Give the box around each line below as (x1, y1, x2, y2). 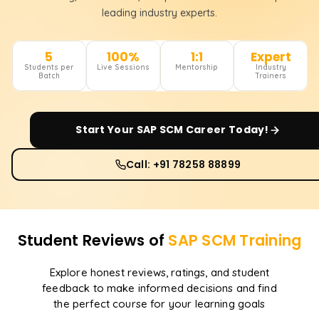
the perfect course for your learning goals (53, 297, 266, 311)
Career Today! (183, 122, 269, 137)
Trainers (255, 71, 287, 81)
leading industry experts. (102, 6, 217, 20)
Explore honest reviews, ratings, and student (49, 266, 270, 280)
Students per (24, 63, 74, 73)
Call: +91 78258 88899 (125, 157, 241, 172)
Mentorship (175, 63, 219, 73)
